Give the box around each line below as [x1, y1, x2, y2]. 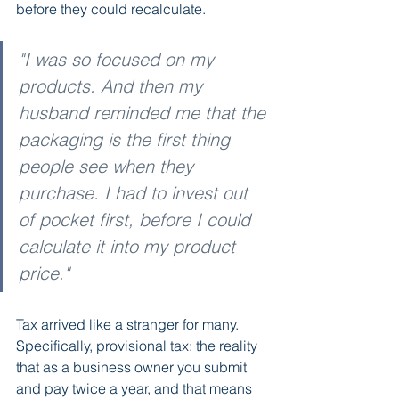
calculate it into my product [19, 234, 240, 257]
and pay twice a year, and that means [16, 379, 256, 397]
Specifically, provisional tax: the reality [16, 336, 261, 354]
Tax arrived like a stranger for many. [16, 314, 242, 333]
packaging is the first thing [19, 127, 235, 151]
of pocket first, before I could [19, 208, 256, 231]
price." [19, 261, 69, 284]
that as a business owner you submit [16, 357, 250, 376]
